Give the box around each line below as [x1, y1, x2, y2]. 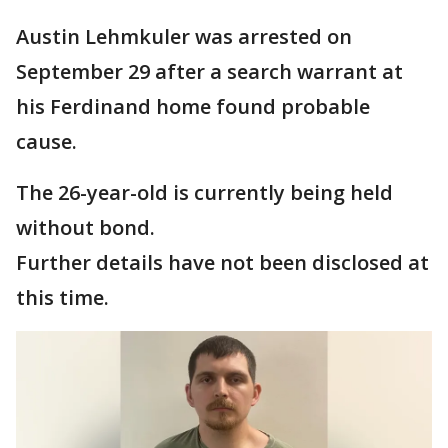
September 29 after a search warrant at [16, 58, 403, 85]
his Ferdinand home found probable [16, 93, 370, 120]
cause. [16, 128, 77, 155]
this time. [16, 284, 109, 311]
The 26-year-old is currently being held [16, 179, 393, 206]
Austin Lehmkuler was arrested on [16, 23, 352, 50]
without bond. [16, 214, 155, 241]
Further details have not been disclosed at [16, 249, 429, 276]
